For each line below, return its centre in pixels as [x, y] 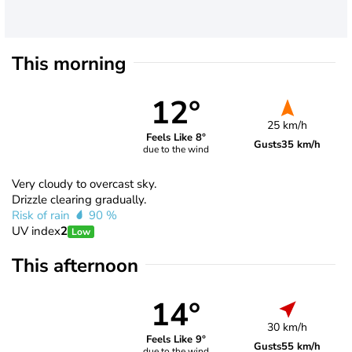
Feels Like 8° [176, 138]
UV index [36, 231]
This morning [69, 63]
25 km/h [288, 125]
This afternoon [75, 265]
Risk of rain [42, 215]
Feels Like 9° [176, 340]
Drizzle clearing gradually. [79, 199]
